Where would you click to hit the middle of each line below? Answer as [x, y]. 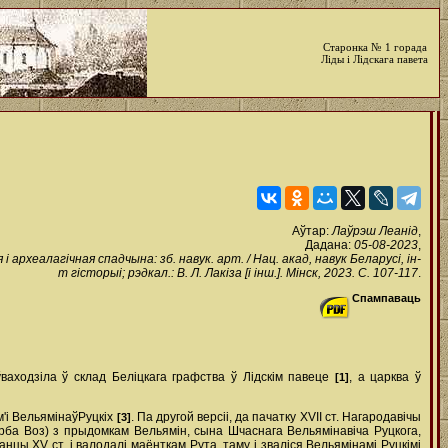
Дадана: [329, 245]
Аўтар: [312, 231]
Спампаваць [386, 298]
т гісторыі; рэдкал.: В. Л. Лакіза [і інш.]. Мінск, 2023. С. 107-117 [238, 273]
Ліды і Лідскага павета [374, 59]
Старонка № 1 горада [374, 47]
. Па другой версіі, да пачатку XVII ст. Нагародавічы [276, 417]
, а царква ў [385, 377]
